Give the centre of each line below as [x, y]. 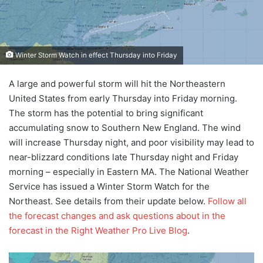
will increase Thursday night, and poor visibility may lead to [131, 143]
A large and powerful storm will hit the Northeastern [117, 84]
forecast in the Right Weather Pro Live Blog [98, 231]
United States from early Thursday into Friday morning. [123, 99]
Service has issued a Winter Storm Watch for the [109, 187]
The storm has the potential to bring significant [106, 113]
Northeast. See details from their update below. [108, 201]
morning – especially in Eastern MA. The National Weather [129, 172]
